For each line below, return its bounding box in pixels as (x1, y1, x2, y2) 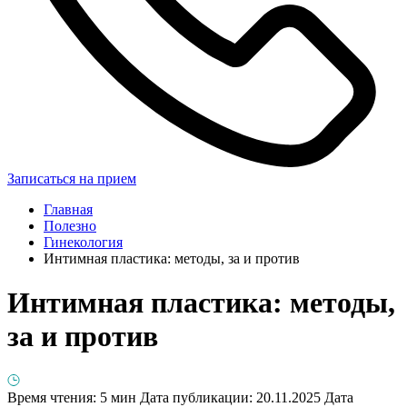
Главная (44, 201, 93, 217)
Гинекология (44, 233, 123, 250)
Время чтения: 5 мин (7, 389, 136, 405)
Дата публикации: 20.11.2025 (140, 389, 321, 405)
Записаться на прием (7, 170, 136, 186)
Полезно (44, 217, 96, 233)
